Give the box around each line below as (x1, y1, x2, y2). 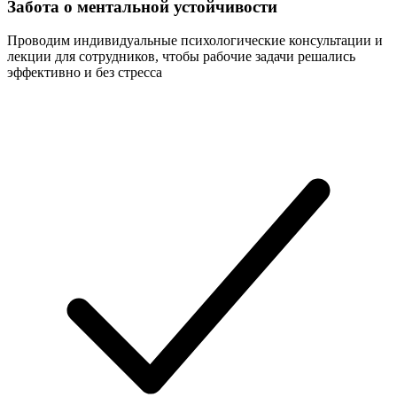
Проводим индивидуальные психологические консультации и (7, 33, 383, 49)
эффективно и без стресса (7, 65, 162, 81)
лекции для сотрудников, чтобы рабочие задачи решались (7, 49, 355, 65)
